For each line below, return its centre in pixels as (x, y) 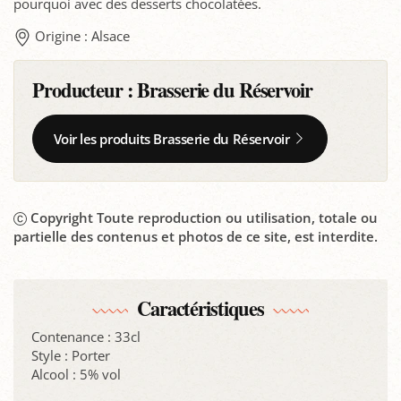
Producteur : (85, 90)
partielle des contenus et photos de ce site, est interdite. (196, 236)
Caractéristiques (200, 309)
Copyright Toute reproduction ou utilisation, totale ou (204, 217)
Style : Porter (71, 355)
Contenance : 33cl (86, 336)
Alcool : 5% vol (76, 374)
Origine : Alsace (82, 35)
